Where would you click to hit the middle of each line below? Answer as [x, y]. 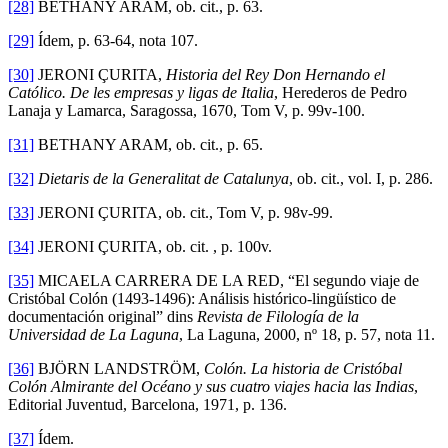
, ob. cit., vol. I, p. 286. [361, 178]
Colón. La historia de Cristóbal [303, 368]
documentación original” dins [102, 316]
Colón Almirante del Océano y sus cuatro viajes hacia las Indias [211, 386]
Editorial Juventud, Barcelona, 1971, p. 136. [147, 404]
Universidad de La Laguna [93, 334]
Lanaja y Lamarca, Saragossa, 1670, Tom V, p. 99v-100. [186, 110]
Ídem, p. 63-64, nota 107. [116, 40]
